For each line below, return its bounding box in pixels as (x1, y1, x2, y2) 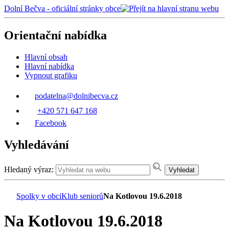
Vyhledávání (4, 138, 69, 151)
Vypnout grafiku (25, 71, 77, 80)
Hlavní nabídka (25, 61, 74, 71)
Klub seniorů (61, 191, 103, 200)
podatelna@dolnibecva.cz (35, 91, 118, 100)
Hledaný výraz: (4, 165, 54, 174)
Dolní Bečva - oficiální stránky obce (4, 4, 121, 13)
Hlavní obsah (25, 52, 67, 61)
